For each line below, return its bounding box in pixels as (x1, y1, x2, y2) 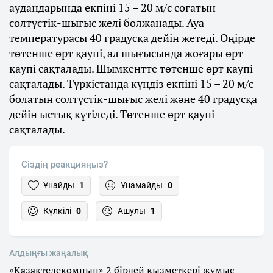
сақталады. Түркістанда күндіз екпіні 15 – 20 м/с (9, 76, 253, 91)
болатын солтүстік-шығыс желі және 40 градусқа (9, 91, 257, 107)
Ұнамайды (121, 180, 163, 191)
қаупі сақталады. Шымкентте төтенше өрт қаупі (9, 61, 253, 76)
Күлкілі (43, 206, 71, 216)
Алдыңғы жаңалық (9, 248, 88, 258)
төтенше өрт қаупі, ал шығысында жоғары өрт (9, 46, 243, 61)
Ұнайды (43, 180, 74, 191)
